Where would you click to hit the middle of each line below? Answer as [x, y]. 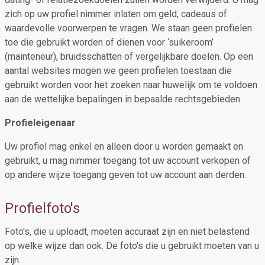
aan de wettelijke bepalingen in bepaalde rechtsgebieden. [123, 99]
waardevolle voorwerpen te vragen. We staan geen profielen [128, 28]
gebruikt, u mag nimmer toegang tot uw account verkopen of [128, 161]
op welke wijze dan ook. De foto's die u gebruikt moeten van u [132, 246]
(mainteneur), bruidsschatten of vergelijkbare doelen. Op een [129, 56]
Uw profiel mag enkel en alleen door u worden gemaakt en [124, 146]
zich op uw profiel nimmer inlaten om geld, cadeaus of [116, 14]
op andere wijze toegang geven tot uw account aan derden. [125, 175]
